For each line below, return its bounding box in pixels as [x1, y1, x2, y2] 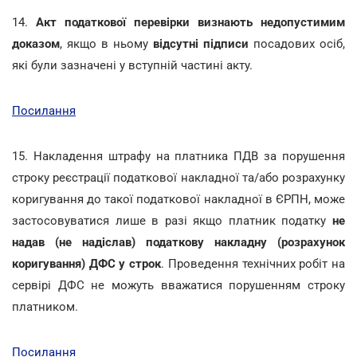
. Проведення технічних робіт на [161, 256, 346, 271]
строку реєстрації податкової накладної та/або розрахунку [12, 170, 345, 185]
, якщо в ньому [60, 36, 153, 51]
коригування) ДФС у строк [12, 256, 162, 271]
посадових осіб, [253, 36, 345, 51]
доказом [12, 36, 60, 51]
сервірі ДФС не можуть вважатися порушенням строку [12, 277, 345, 292]
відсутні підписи [153, 36, 253, 51]
